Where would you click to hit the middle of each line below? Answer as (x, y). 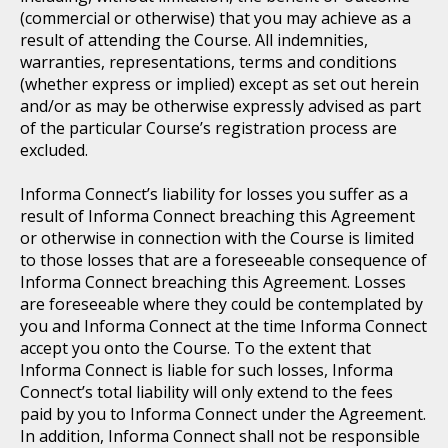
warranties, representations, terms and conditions (208, 61)
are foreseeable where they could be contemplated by (221, 303)
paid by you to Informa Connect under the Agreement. (223, 413)
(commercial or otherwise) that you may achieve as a (215, 17)
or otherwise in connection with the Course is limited (217, 237)
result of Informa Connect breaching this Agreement (217, 215)
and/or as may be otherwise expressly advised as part (220, 105)
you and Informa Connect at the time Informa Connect (223, 325)
